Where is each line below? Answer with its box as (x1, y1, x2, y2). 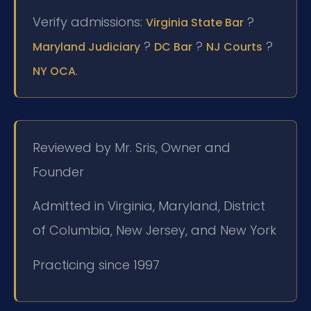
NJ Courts (206, 39, 262, 56)
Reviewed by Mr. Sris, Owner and (33, 139, 230, 157)
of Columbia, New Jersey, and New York (33, 221, 276, 239)
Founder (33, 163, 84, 181)
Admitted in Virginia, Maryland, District (33, 197, 265, 215)
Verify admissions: (33, 13, 146, 31)
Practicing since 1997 (33, 255, 160, 274)
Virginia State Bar (146, 15, 244, 31)
